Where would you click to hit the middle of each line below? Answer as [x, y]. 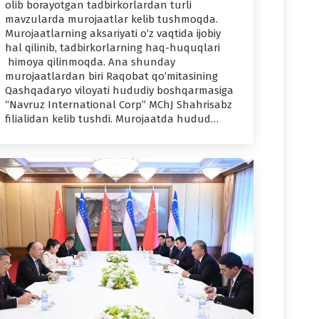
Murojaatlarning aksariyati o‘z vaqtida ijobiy [113, 34]
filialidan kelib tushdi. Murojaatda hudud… [112, 119]
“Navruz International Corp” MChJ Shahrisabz [119, 105]
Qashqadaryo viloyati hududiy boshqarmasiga [119, 91]
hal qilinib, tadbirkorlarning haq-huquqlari [113, 48]
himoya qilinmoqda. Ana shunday [90, 62]
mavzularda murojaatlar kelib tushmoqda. [111, 20]
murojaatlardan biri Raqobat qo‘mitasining [111, 77]
